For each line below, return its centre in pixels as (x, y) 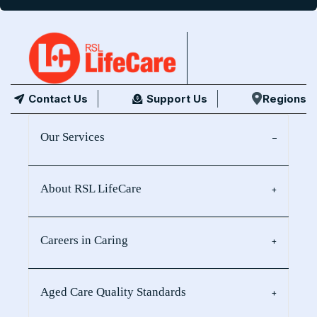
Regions (284, 98)
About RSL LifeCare (91, 188)
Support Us (177, 98)
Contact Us (58, 98)
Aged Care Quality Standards (113, 292)
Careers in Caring (84, 240)
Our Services (73, 137)
